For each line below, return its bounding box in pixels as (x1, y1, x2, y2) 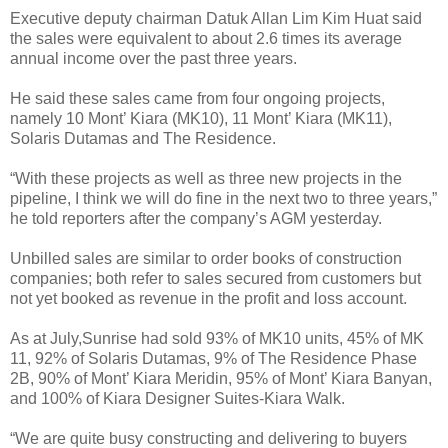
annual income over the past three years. (10, 50, 297, 68)
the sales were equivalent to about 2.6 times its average (10, 30, 402, 48)
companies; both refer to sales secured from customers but (10, 270, 421, 288)
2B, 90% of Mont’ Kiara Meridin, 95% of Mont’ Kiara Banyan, (10, 370, 432, 388)
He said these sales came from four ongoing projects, (10, 90, 385, 108)
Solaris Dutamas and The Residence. (10, 130, 276, 148)
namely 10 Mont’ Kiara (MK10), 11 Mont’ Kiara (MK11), (10, 110, 392, 128)
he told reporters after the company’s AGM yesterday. (10, 210, 382, 228)
